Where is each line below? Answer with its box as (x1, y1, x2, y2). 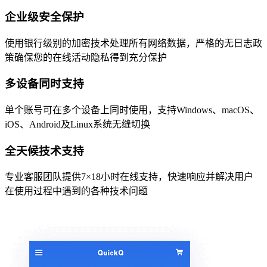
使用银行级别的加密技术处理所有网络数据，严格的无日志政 (5, 38, 262, 48)
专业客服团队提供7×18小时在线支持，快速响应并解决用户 (5, 172, 253, 182)
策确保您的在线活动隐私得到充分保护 (5, 52, 167, 63)
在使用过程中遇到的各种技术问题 (5, 186, 148, 197)
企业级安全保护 (5, 10, 84, 23)
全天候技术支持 (5, 144, 84, 157)
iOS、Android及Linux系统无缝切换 (5, 119, 150, 130)
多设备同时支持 (5, 77, 84, 91)
